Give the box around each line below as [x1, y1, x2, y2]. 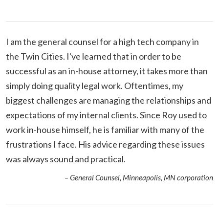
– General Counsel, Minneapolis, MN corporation [65, 173, 213, 182]
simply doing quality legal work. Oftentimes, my [6, 80, 183, 91]
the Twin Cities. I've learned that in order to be [6, 50, 181, 62]
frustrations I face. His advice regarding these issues [6, 138, 205, 150]
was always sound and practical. [6, 153, 126, 164]
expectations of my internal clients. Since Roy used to [6, 109, 207, 120]
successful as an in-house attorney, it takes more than [6, 65, 208, 76]
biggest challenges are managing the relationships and [6, 94, 211, 106]
